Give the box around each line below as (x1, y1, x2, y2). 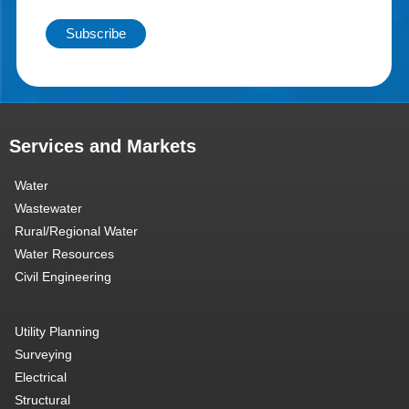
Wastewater (15, 200, 82, 215)
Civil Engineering (15, 268, 111, 284)
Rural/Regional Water (15, 223, 138, 238)
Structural (15, 392, 70, 407)
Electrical (15, 369, 67, 384)
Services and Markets (9, 135, 196, 156)
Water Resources (15, 246, 114, 261)
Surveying (15, 346, 72, 362)
